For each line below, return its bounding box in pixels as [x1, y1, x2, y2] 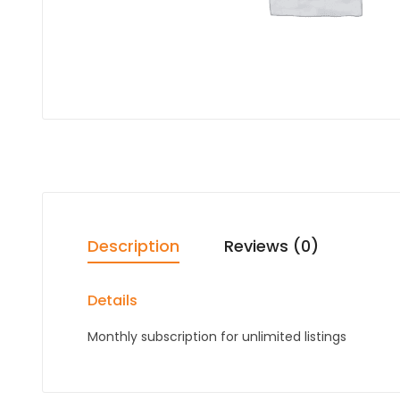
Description [87, 234, 179, 257]
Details [87, 289, 137, 311]
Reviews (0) [224, 234, 319, 257]
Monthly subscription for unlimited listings [87, 327, 346, 346]
